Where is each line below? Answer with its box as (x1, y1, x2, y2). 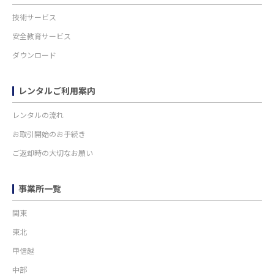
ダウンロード (12, 51, 56, 61)
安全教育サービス (12, 32, 71, 42)
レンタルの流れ (12, 111, 64, 120)
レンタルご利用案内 (18, 86, 95, 97)
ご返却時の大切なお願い (12, 149, 93, 158)
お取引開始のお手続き (12, 130, 86, 139)
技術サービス (12, 13, 56, 23)
